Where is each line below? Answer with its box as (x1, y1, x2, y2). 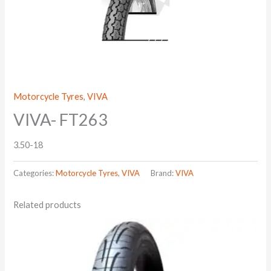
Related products (13, 200, 82, 211)
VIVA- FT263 (13, 109, 108, 130)
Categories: (13, 168, 56, 178)
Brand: (151, 168, 176, 178)
